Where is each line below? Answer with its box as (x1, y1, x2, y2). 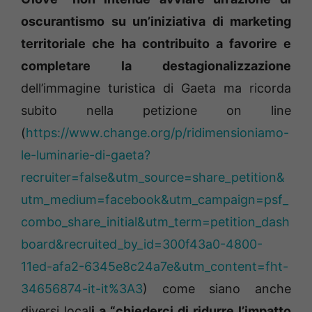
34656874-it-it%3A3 (21, 281, 143, 297)
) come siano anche (143, 281, 291, 297)
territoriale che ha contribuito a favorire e (21, 36, 291, 52)
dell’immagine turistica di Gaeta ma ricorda (21, 81, 291, 96)
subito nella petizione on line (21, 103, 291, 118)
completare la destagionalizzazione (21, 58, 291, 74)
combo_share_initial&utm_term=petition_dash (21, 214, 290, 230)
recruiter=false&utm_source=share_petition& (21, 170, 285, 185)
